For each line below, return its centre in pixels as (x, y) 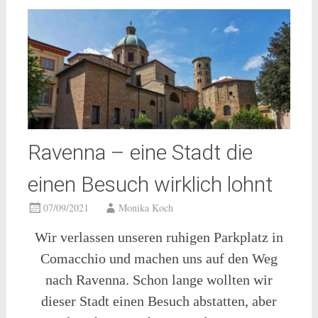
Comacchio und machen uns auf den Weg (159, 259)
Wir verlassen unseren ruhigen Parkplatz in (159, 237)
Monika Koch (146, 208)
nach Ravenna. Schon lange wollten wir (159, 280)
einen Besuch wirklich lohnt (150, 185)
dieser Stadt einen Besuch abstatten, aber (159, 301)
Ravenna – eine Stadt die (140, 153)
